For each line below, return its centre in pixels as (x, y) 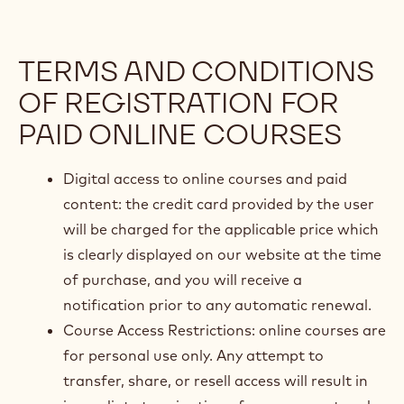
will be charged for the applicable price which (221, 229)
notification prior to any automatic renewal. (221, 305)
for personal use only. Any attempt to (193, 355)
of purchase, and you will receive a (183, 280)
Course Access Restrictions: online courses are (225, 330)
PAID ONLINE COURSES (180, 134)
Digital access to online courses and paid (205, 179)
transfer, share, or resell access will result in (216, 381)
